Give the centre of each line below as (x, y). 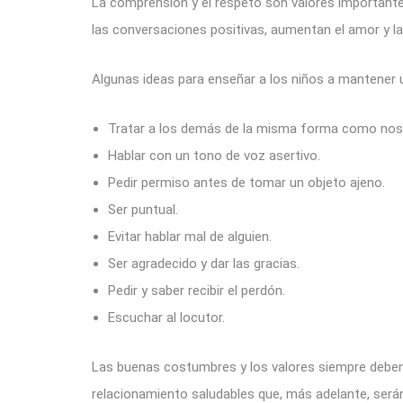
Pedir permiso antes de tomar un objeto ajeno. (246, 183)
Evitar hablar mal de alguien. (190, 237)
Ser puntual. (143, 210)
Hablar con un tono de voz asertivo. (214, 156)
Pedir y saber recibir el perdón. (197, 291)
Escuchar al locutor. (166, 318)
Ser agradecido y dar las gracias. (204, 264)
